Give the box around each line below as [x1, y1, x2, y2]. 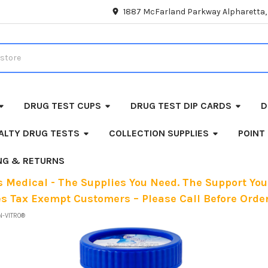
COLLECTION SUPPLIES [108, 127, 209, 139]
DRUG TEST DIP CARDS [130, 99, 232, 111]
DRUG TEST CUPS [23, 99, 101, 111]
